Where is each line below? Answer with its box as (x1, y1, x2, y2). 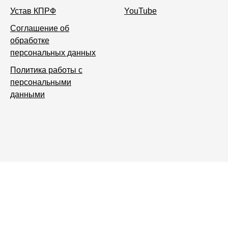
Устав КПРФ (10, 6, 56, 15)
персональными (10, 77, 71, 87)
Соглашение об (10, 23, 69, 33)
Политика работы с (10, 65, 82, 74)
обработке (10, 36, 49, 45)
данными (10, 90, 45, 99)
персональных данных (10, 48, 96, 57)
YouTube (124, 6, 157, 15)
